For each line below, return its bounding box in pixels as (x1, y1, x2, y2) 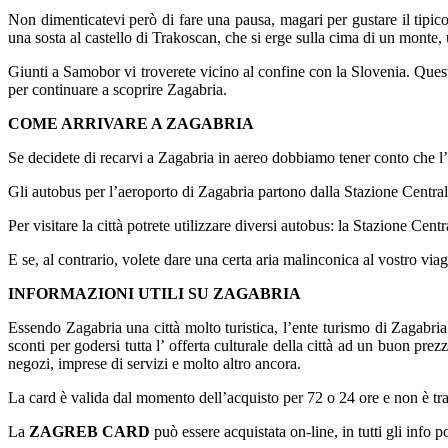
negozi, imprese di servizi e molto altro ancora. (8, 354, 301, 372)
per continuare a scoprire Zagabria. (8, 80, 227, 98)
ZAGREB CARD (29, 422, 150, 440)
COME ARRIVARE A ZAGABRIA (8, 114, 254, 132)
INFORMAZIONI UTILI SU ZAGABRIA (8, 284, 301, 302)
